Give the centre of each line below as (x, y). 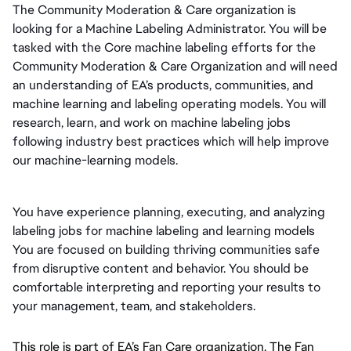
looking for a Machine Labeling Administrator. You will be (170, 28)
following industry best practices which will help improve (171, 141)
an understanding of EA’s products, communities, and (163, 85)
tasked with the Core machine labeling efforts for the (164, 47)
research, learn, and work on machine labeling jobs (152, 122)
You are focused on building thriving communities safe (166, 250)
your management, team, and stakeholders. (134, 306)
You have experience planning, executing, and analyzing (169, 212)
